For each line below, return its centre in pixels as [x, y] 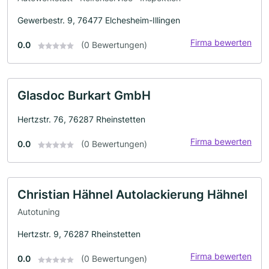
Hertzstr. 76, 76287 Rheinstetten [81, 119]
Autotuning [39, 212]
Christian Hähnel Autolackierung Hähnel [132, 194]
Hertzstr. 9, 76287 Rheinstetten [79, 234]
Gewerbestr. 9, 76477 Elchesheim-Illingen [99, 20]
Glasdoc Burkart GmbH [84, 95]
